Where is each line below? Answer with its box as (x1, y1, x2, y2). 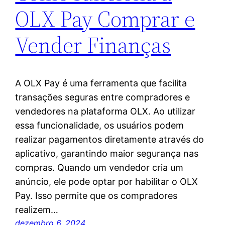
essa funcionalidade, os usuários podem (15, 120, 184, 131)
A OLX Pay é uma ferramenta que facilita (15, 78, 187, 89)
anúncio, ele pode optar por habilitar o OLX (15, 176, 198, 187)
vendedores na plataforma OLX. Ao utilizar (15, 106, 196, 117)
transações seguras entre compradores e (15, 92, 190, 103)
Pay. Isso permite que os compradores (15, 190, 178, 201)
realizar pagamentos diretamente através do (15, 134, 204, 145)
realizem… (15, 204, 59, 215)
